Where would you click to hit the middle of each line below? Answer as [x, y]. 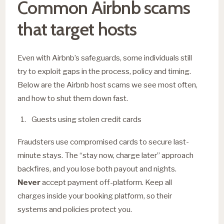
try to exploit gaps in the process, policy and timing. [104, 71]
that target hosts [77, 29]
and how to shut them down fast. [73, 98]
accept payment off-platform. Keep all [106, 182]
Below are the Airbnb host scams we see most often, [108, 84]
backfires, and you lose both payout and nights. [97, 168]
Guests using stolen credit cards [87, 119]
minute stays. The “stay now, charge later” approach [106, 155]
